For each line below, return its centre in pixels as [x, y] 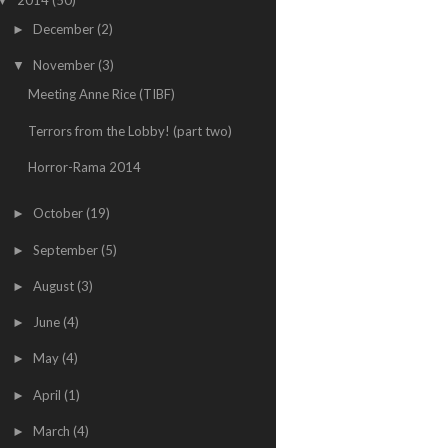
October [59, 213]
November [65, 65]
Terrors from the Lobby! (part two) [130, 130]
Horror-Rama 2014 [85, 166]
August [54, 285]
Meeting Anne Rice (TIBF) [102, 94]
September [66, 249]
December [64, 28]
